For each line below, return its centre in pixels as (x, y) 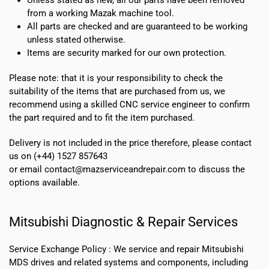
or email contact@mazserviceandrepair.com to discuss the (127, 169)
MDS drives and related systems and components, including (128, 262)
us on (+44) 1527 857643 (58, 156)
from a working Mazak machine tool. (101, 13)
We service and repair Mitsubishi (179, 249)
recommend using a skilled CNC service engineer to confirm (129, 104)
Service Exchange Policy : (61, 249)
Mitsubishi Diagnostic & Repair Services (123, 222)
